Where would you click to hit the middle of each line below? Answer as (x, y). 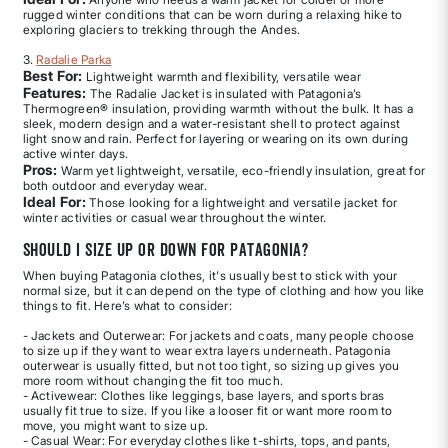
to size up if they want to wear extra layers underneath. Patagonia (206, 350)
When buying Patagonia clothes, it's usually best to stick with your (210, 275)
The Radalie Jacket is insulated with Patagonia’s (224, 93)
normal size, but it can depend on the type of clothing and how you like (223, 290)
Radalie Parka (74, 59)
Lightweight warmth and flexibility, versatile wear (221, 76)
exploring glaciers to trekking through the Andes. (161, 29)
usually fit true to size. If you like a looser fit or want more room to (207, 410)
